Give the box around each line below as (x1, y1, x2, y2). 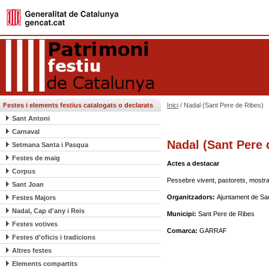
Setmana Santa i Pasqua (12, 141, 88, 148)
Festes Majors (12, 194, 56, 201)
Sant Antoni (12, 115, 50, 122)
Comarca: (166, 227, 199, 234)
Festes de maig (12, 154, 60, 162)
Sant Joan (12, 181, 44, 188)
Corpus (12, 168, 35, 175)
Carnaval (12, 128, 40, 135)
